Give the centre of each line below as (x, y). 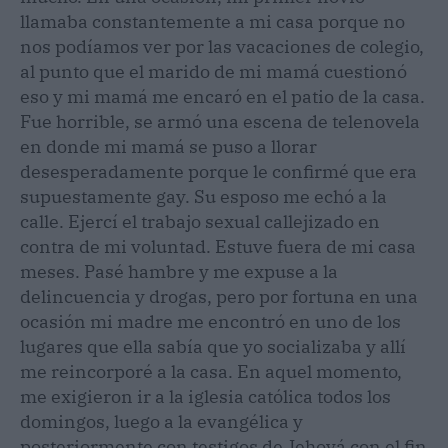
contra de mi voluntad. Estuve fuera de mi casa (218, 246)
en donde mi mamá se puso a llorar (168, 146)
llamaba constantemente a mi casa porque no (212, 21)
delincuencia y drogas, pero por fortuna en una (219, 296)
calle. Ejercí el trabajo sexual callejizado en (200, 221)
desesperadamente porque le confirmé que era (218, 171)
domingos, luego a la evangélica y (161, 421)
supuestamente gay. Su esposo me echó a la (203, 196)
